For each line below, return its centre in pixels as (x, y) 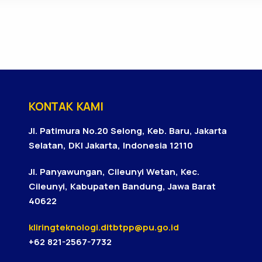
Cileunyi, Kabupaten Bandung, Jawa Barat (122, 186)
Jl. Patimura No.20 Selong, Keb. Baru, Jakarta (128, 131)
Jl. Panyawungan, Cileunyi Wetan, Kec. (114, 172)
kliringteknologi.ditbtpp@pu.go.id (104, 227)
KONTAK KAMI (66, 106)
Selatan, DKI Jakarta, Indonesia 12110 (111, 145)
